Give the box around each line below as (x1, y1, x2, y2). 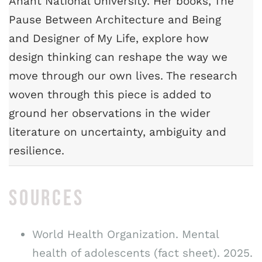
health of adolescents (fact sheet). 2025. (32, 246, 253, 260)
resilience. (9, 144, 64, 158)
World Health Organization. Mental (32, 227, 219, 241)
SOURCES (9, 185, 84, 212)
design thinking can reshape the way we (9, 50, 227, 64)
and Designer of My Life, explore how (9, 32, 209, 46)
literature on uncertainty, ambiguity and (9, 125, 226, 139)
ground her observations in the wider (9, 106, 211, 120)
